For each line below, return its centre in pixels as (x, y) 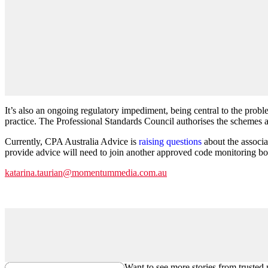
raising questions (170, 141)
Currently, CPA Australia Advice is (72, 141)
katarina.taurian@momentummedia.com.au (86, 172)
